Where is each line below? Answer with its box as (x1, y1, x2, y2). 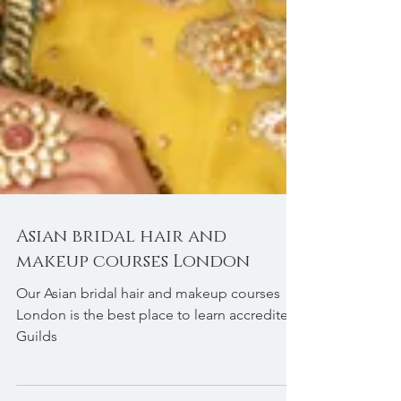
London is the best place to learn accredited (16, 335, 297, 352)
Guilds (16, 356, 57, 373)
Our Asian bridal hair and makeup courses (16, 313, 280, 330)
